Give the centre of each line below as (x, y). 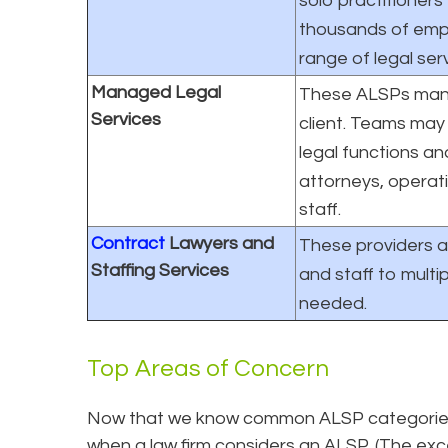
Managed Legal (156, 92)
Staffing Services (160, 270)
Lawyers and (219, 243)
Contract (128, 243)
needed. (333, 303)
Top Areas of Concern (208, 368)
